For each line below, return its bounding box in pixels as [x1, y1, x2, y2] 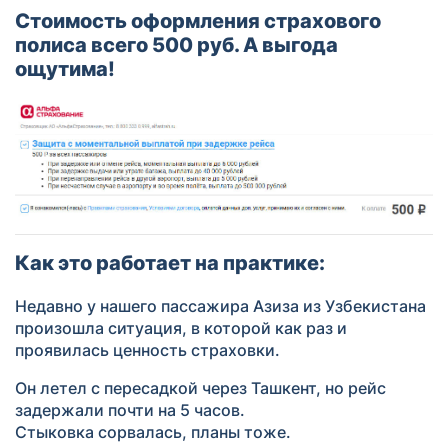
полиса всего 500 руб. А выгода [15, 33, 338, 57]
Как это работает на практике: [15, 250, 325, 275]
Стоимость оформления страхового [15, 9, 381, 33]
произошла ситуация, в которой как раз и [15, 317, 347, 338]
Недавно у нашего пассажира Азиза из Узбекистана [15, 295, 426, 316]
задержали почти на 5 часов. [15, 399, 245, 420]
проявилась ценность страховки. [15, 339, 280, 360]
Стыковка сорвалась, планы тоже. [15, 421, 291, 442]
